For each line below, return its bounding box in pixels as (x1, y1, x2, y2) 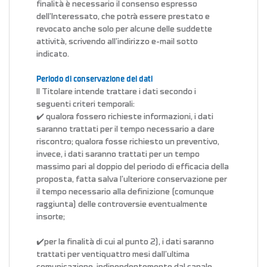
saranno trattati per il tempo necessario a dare (36, 125, 215, 133)
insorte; (36, 213, 65, 221)
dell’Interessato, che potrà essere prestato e (36, 13, 210, 21)
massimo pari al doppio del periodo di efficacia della (36, 163, 229, 171)
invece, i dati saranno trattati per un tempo (36, 150, 200, 159)
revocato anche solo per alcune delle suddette (36, 25, 212, 33)
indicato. (36, 50, 69, 58)
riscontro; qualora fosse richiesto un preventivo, (36, 138, 219, 146)
